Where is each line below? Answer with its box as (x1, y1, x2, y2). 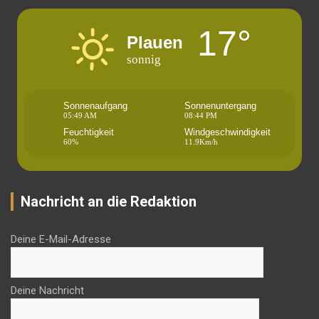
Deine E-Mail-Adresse (11, 233, 111, 246)
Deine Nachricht (11, 284, 84, 298)
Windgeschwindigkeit (184, 127, 271, 138)
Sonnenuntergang (184, 100, 256, 112)
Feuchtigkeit (63, 127, 114, 138)
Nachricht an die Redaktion (21, 193, 197, 211)
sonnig (127, 52, 161, 66)
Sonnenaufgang (63, 100, 127, 112)
